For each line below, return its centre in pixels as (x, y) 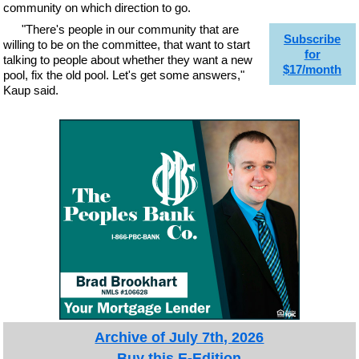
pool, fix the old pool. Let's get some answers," (124, 75)
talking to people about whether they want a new (128, 59)
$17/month (313, 69)
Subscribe (313, 39)
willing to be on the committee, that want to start (127, 44)
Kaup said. (31, 90)
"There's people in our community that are (130, 29)
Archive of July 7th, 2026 (179, 337)
